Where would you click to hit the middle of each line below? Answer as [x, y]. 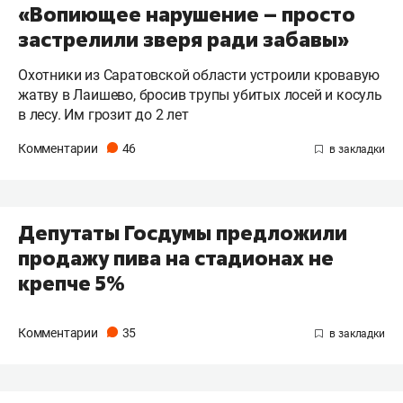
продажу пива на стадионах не [176, 258]
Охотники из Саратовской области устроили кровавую [199, 75]
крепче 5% [72, 283]
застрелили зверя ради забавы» [184, 39]
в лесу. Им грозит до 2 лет [103, 114]
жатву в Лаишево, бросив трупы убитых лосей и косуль [200, 94]
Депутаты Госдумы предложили [183, 233]
